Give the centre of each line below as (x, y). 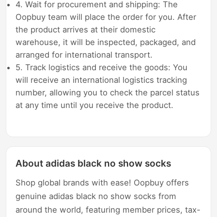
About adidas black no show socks (93, 163)
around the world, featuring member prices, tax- (108, 209)
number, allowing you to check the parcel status (108, 92)
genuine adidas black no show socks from (96, 196)
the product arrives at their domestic (86, 29)
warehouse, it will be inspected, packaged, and (106, 42)
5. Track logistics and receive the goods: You (102, 67)
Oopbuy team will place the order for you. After (106, 17)
